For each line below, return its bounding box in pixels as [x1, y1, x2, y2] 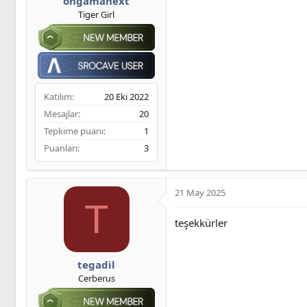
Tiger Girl [78, 8, 114, 21]
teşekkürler [175, 216, 228, 230]
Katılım [44, 90, 72, 103]
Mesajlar [44, 108, 78, 121]
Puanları [44, 142, 77, 155]
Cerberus [77, 271, 115, 284]
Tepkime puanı [44, 125, 103, 138]
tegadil [77, 257, 115, 271]
